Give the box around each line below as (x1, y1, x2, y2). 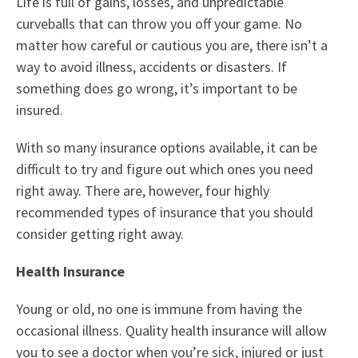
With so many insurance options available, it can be (16, 138, 317, 157)
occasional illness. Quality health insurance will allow (16, 321, 327, 340)
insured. (16, 101, 63, 120)
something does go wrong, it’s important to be (16, 79, 297, 98)
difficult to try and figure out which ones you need (16, 160, 313, 179)
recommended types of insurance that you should (16, 203, 313, 222)
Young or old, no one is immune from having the (16, 300, 302, 319)
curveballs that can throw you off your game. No (16, 14, 302, 34)
